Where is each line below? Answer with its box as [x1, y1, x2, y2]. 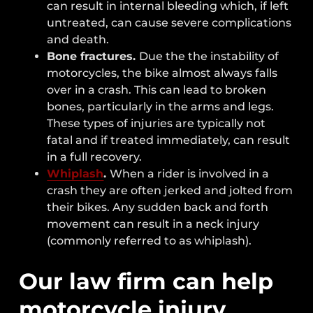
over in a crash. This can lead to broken [47, 82, 267, 96]
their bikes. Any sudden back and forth [47, 200, 269, 214]
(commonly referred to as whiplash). [47, 233, 252, 247]
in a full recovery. [47, 150, 143, 163]
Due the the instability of [139, 49, 279, 63]
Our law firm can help [19, 268, 274, 296]
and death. [47, 32, 110, 46]
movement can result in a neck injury [47, 217, 260, 231]
